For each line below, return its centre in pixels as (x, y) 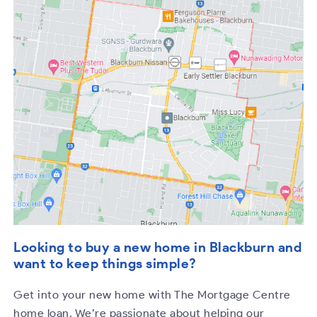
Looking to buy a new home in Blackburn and (158, 247)
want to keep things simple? (105, 263)
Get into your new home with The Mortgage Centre (152, 294)
